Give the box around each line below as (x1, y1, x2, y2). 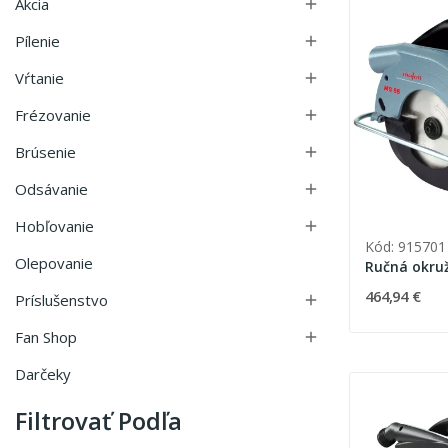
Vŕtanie (15, 68, 64, 89)
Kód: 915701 (364, 237, 446, 257)
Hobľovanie (15, 216, 94, 237)
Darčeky (15, 364, 71, 385)
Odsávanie (15, 179, 88, 200)
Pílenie (15, 31, 60, 52)
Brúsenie (15, 142, 76, 163)
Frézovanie (15, 105, 91, 126)
